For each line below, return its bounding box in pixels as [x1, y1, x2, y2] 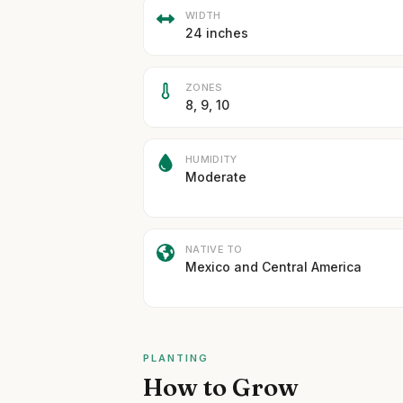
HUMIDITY [185, 153, 237, 166]
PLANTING [143, 352, 210, 364]
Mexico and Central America [185, 259, 363, 274]
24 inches [185, 25, 249, 40]
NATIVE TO [185, 243, 243, 255]
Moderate [185, 169, 247, 184]
